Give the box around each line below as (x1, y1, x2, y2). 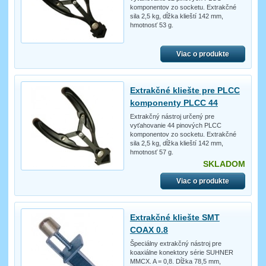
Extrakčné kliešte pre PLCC (129, 85, 240, 95)
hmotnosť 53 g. (129, 21, 173, 28)
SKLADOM (202, 159, 245, 169)
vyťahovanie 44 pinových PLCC (129, 121, 221, 129)
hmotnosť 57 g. (129, 148, 173, 156)
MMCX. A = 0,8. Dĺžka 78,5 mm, (129, 257, 221, 265)
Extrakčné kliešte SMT (129, 212, 220, 222)
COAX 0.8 (129, 224, 168, 235)
